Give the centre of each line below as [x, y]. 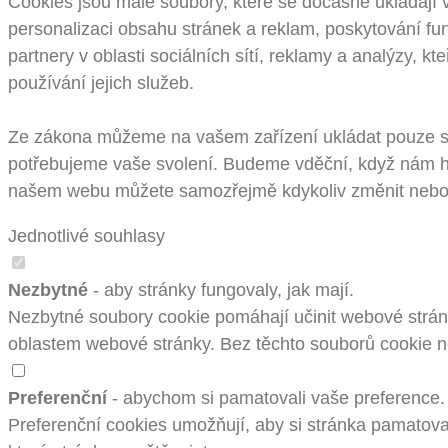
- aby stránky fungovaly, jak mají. [221, 290]
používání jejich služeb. [101, 83]
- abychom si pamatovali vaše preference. [276, 398]
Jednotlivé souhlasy [86, 236]
